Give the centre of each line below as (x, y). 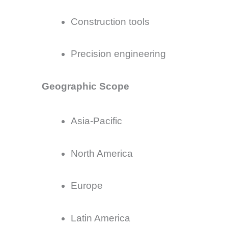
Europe (87, 186)
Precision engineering (118, 54)
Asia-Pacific (96, 121)
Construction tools (110, 21)
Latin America (101, 218)
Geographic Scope (85, 86)
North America (102, 153)
